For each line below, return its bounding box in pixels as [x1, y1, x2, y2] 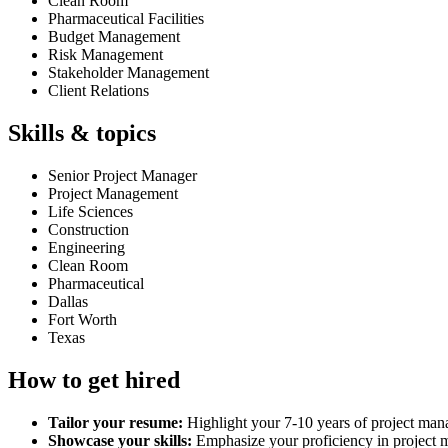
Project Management [48, 185, 178, 202]
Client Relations [48, 82, 149, 100]
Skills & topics [8, 120, 156, 147]
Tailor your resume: [48, 413, 183, 431]
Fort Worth [48, 311, 117, 328]
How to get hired [8, 366, 180, 393]
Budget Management [48, 28, 180, 46]
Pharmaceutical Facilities [48, 10, 204, 28]
